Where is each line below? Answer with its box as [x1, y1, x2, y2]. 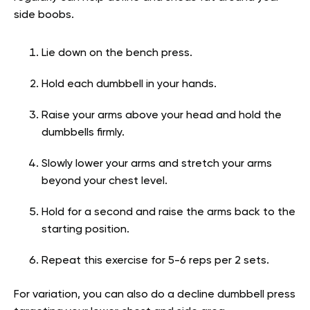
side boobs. [14, 10, 74, 21]
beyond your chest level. [42, 176, 167, 188]
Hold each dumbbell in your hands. [42, 79, 217, 91]
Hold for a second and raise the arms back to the [42, 207, 295, 219]
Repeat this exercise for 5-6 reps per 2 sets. [42, 255, 269, 267]
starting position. [42, 224, 129, 236]
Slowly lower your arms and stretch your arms [42, 158, 272, 170]
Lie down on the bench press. [42, 48, 195, 60]
